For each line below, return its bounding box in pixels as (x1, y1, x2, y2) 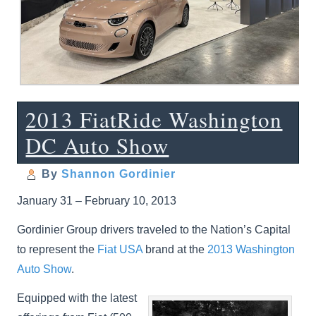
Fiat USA (97, 243, 143, 255)
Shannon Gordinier (61, 168, 176, 181)
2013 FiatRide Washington (25, 104, 283, 135)
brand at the (142, 243, 208, 255)
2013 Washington (207, 243, 296, 255)
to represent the (17, 243, 98, 255)
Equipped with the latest (17, 292, 138, 304)
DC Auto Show (25, 130, 169, 161)
